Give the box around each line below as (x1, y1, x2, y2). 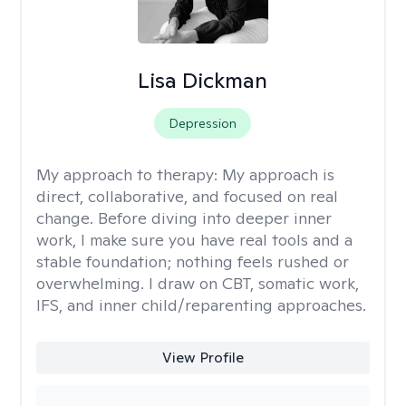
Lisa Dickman (138, 66, 268, 94)
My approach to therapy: (36, 164, 222, 185)
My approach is (222, 164, 334, 185)
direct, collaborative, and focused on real (36, 186, 338, 207)
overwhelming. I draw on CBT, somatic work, (36, 273, 359, 294)
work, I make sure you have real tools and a (36, 229, 353, 250)
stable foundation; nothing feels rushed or (36, 251, 349, 272)
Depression (169, 115, 237, 131)
